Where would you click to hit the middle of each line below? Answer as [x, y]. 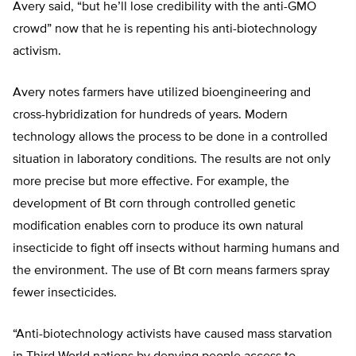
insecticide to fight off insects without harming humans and [176, 249]
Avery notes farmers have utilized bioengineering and [162, 93]
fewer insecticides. [65, 294]
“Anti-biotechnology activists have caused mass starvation [172, 335]
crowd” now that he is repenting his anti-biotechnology [165, 30]
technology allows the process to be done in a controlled [170, 138]
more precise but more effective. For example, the [151, 182]
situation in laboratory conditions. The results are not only [172, 160]
